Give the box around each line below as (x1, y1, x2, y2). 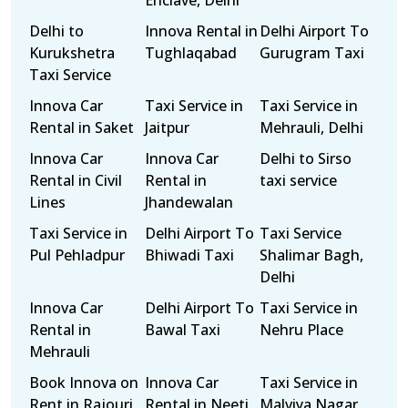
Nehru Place (260, 320, 344, 340)
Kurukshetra (29, 43, 115, 63)
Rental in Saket (29, 117, 134, 138)
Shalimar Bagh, (260, 245, 364, 265)
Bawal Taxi (144, 320, 220, 340)
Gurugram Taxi (260, 43, 365, 63)
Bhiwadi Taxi (144, 245, 234, 265)
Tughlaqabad (144, 43, 237, 63)
